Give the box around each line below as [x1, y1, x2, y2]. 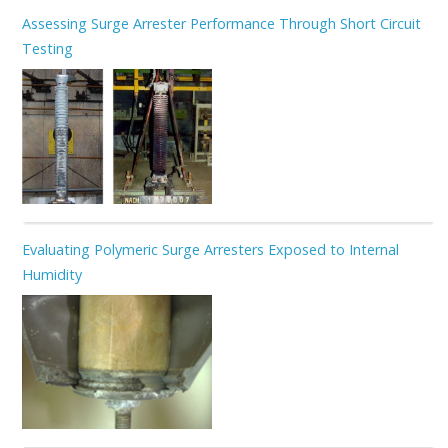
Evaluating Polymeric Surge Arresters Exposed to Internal [21, 239, 399, 259]
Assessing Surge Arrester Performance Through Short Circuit [21, 13, 421, 33]
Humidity [21, 264, 82, 284]
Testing [21, 38, 73, 58]
